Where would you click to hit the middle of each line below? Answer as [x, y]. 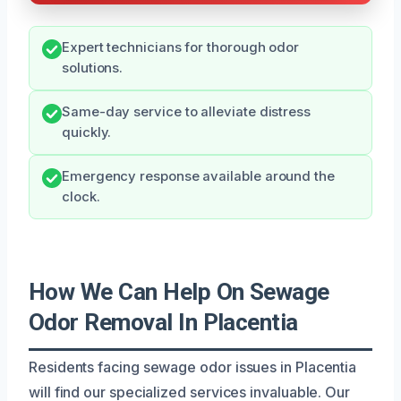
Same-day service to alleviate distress [186, 111]
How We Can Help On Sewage [179, 291]
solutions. [93, 68]
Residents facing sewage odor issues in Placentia [193, 367]
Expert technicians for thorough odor [181, 47]
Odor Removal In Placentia [163, 322]
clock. [81, 196]
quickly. [87, 132]
